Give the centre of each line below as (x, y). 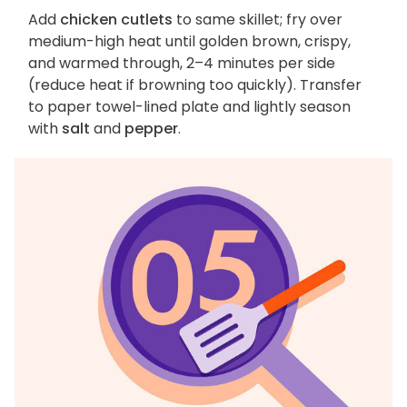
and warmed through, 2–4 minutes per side (182, 64)
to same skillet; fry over (258, 20)
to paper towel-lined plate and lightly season (189, 107)
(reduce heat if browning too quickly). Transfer (195, 85)
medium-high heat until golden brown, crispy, (189, 42)
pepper (151, 129)
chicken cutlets (116, 20)
